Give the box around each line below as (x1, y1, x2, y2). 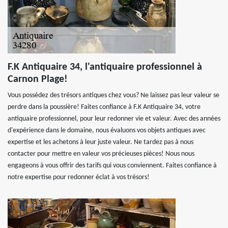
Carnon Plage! (8, 74, 68, 84)
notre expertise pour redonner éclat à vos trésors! (8, 174, 150, 181)
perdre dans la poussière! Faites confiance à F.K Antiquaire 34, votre (8, 103, 201, 111)
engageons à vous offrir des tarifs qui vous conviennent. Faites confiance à (8, 162, 217, 169)
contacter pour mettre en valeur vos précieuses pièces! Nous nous (8, 150, 194, 158)
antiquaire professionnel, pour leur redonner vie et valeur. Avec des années (8, 115, 220, 123)
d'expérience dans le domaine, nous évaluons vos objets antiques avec (8, 127, 206, 134)
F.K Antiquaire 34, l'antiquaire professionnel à (8, 62, 202, 72)
